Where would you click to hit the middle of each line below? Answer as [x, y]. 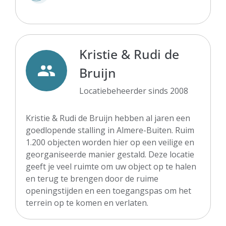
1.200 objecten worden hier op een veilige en [110, 142]
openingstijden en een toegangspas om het [108, 190]
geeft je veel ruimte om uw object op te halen [111, 166]
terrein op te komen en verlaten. [87, 203]
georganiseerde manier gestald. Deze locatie [110, 154]
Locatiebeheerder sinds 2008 [134, 91]
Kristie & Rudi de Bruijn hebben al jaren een [108, 118]
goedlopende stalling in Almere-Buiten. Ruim [110, 130]
